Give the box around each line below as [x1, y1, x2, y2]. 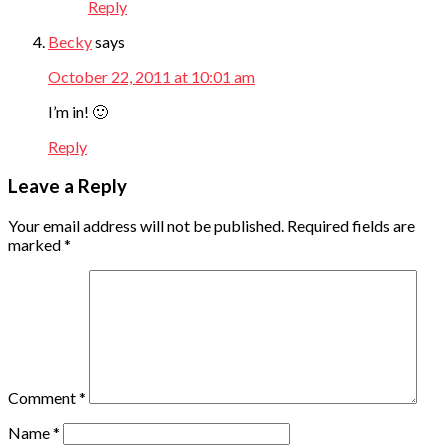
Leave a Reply [8, 175, 127, 198]
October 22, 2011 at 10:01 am [48, 67, 255, 87]
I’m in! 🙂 [48, 102, 108, 122]
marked [8, 234, 64, 254]
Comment [8, 387, 79, 407]
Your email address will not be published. [8, 215, 284, 235]
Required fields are [287, 215, 415, 235]
